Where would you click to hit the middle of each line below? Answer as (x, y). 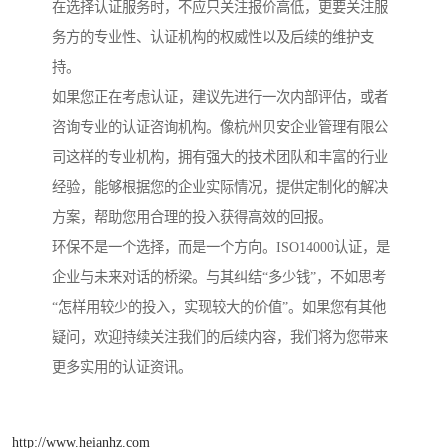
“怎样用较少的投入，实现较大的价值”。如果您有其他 (219, 307)
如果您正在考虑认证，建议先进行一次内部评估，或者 (220, 97)
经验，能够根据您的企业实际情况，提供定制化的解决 (220, 187)
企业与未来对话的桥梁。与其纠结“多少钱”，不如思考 (219, 277)
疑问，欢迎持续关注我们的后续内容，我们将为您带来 (220, 337)
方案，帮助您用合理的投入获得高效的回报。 (192, 217)
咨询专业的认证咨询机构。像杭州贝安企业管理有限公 (220, 127)
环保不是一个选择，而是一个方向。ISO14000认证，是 (221, 247)
